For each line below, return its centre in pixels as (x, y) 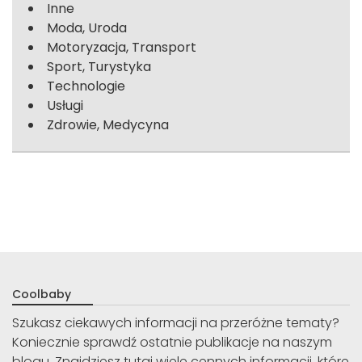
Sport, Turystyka (99, 66)
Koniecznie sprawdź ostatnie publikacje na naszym (172, 342)
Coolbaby (42, 294)
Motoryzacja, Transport (122, 47)
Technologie (86, 86)
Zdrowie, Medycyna (108, 124)
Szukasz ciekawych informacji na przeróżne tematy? (176, 322)
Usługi (65, 105)
